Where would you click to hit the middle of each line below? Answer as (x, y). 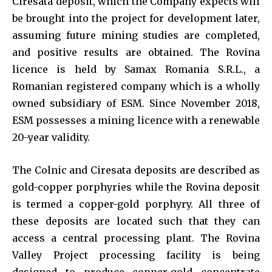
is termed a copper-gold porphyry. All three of (136, 204)
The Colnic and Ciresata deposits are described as (136, 170)
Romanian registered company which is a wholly (136, 86)
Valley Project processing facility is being (136, 255)
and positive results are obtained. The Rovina (136, 52)
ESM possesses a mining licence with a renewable (136, 120)
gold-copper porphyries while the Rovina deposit (136, 187)
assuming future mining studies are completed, (136, 35)
